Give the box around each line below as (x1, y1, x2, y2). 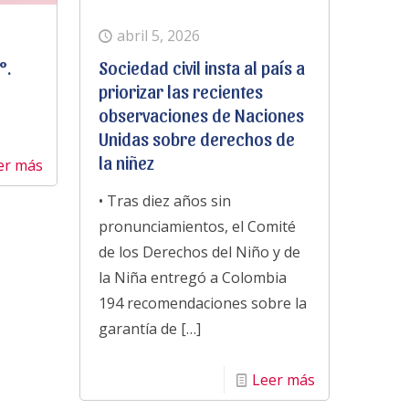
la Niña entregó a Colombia (98, 267, 287, 288)
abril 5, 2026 (116, 25, 200, 46)
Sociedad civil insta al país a (98, 56, 305, 79)
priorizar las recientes (98, 79, 263, 102)
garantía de (98, 318, 177, 339)
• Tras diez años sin (98, 190, 231, 211)
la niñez (98, 151, 154, 173)
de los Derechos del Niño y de (98, 241, 300, 262)
